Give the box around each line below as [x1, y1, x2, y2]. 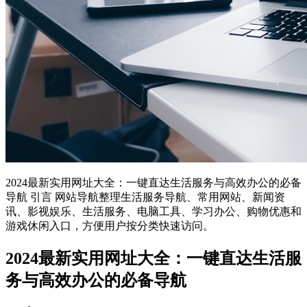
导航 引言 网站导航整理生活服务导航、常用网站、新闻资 [5, 191, 285, 203]
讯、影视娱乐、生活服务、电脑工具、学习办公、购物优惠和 [5, 205, 302, 217]
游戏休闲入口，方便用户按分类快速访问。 [5, 219, 214, 232]
